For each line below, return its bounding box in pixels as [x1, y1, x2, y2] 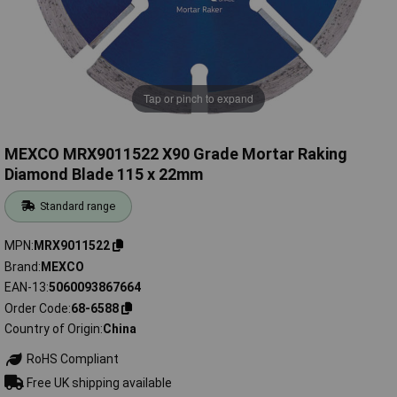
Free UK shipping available [23, 375, 172, 390]
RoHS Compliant [23, 352, 119, 367]
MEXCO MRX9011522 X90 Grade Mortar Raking [4, 144, 347, 164]
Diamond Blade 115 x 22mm [4, 165, 203, 184]
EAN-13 [4, 280, 46, 295]
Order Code [4, 300, 68, 315]
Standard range [40, 199, 116, 214]
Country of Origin [4, 322, 100, 337]
